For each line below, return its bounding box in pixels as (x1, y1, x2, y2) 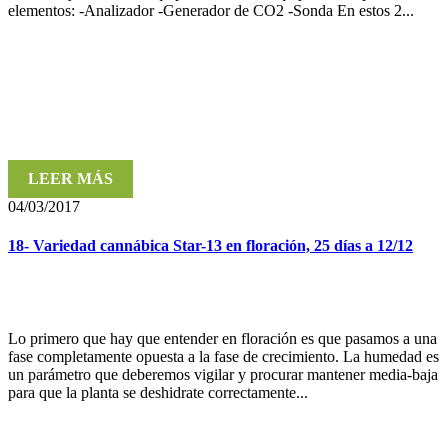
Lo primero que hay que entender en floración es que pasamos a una (8, 330, 437, 348)
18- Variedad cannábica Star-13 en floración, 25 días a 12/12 (8, 237, 413, 255)
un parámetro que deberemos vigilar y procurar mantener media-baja (8, 366, 438, 384)
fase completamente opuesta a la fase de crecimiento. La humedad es (8, 348, 439, 366)
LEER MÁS (28, 169, 113, 187)
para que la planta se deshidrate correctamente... (8, 384, 308, 402)
